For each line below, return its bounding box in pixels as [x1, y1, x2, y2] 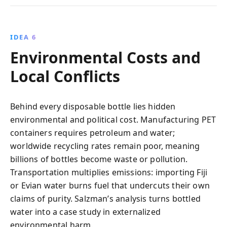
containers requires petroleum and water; [10, 127, 175, 138]
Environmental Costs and [10, 47, 201, 68]
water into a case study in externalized [10, 206, 161, 217]
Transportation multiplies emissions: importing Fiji [10, 167, 208, 178]
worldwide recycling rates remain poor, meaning [10, 140, 200, 152]
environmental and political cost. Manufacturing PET [10, 114, 216, 125]
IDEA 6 [10, 32, 36, 42]
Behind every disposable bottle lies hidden [10, 101, 176, 112]
